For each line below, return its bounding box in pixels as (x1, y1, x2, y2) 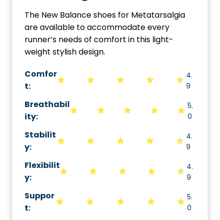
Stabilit (25, 129, 56, 140)
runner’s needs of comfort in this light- (25, 34, 173, 45)
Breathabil (25, 99, 70, 110)
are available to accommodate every (25, 22, 169, 33)
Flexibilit (25, 160, 60, 171)
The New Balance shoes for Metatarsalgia (25, 9, 185, 21)
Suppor (25, 190, 55, 201)
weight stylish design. (25, 46, 105, 57)
